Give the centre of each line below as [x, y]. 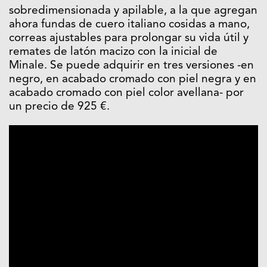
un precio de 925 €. [59, 107]
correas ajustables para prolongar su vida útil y [129, 39]
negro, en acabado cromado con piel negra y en [133, 80]
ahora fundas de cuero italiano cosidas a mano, [129, 25]
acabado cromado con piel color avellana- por [126, 94]
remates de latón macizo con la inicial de [113, 52]
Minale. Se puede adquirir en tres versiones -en [131, 66]
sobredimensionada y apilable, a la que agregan [133, 11]
